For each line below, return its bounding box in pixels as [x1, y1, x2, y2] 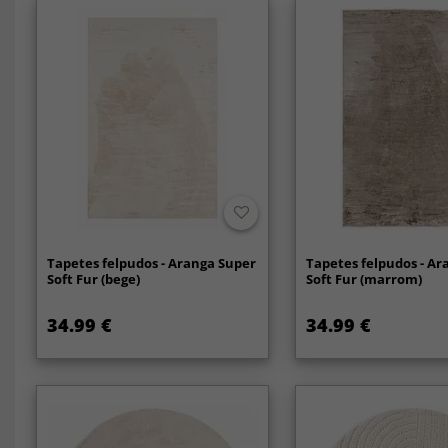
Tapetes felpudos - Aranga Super [46, 254, 256, 272]
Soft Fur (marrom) [306, 270, 423, 288]
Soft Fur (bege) [46, 270, 140, 288]
